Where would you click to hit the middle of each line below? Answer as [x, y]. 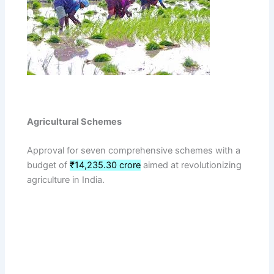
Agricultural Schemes [75, 121]
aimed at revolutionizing [191, 165]
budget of [49, 165]
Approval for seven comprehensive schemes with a [134, 150]
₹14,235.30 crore [106, 165]
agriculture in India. [66, 180]
